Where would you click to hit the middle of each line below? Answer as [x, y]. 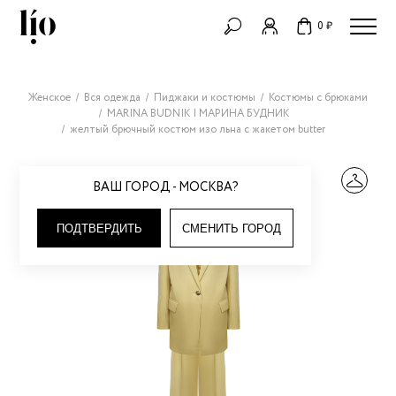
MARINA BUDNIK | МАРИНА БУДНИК [198, 114]
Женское [49, 98]
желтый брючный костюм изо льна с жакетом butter [198, 129]
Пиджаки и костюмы [204, 98]
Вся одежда [112, 98]
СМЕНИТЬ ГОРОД [232, 228]
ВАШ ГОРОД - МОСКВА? [165, 187]
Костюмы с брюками [318, 98]
